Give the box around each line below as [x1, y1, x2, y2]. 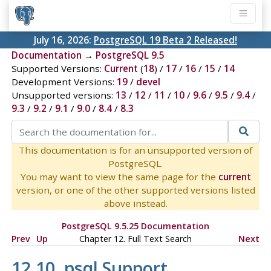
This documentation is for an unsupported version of [19, 143, 252, 156]
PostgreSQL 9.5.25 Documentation [61, 220, 209, 232]
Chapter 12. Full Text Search [79, 232, 192, 244]
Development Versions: [11, 76, 117, 88]
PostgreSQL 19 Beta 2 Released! [94, 34, 237, 47]
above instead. [103, 197, 168, 209]
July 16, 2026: [34, 34, 94, 47]
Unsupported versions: [11, 89, 116, 102]
